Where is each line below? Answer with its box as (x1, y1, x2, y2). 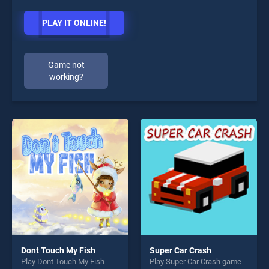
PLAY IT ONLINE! (42, 18, 106, 28)
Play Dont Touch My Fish (21, 257, 104, 266)
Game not (47, 60, 85, 70)
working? (49, 72, 83, 82)
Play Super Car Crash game (150, 257, 241, 266)
